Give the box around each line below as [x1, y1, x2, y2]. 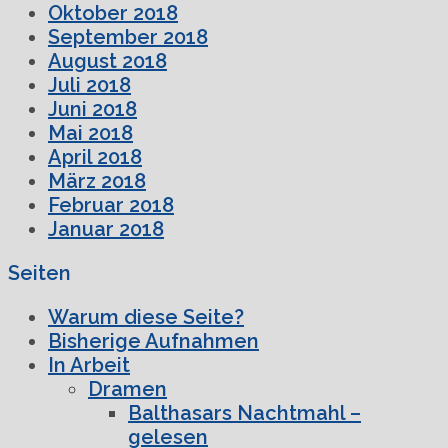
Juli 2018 [48, 72, 131, 97]
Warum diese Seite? [48, 304, 244, 329]
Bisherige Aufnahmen [48, 328, 259, 353]
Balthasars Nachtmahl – [128, 400, 361, 425]
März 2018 [48, 168, 146, 193]
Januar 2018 [48, 216, 164, 241]
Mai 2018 [48, 120, 133, 145]
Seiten [8, 260, 71, 285]
